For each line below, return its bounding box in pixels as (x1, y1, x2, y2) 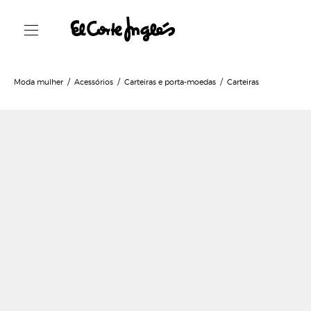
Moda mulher (14, 76, 63, 87)
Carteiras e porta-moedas (124, 76, 216, 87)
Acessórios (74, 76, 113, 87)
